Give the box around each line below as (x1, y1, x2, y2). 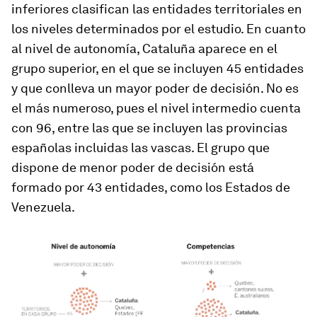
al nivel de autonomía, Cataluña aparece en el (11, 41, 277, 57)
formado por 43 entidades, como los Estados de (11, 180, 290, 195)
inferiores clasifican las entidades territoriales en (11, 1, 302, 17)
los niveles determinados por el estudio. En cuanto (11, 21, 306, 37)
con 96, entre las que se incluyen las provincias (11, 120, 287, 136)
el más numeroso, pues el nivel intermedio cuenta (11, 100, 301, 116)
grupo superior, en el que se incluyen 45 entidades (11, 61, 304, 76)
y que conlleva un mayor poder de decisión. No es (11, 81, 299, 96)
